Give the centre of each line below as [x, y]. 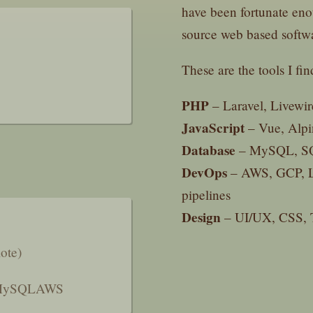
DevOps [204, 173]
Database [209, 151]
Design [201, 218]
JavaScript [213, 128]
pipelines [206, 195]
